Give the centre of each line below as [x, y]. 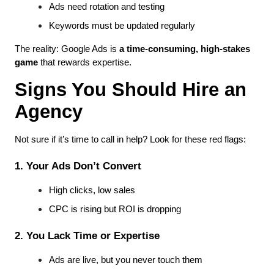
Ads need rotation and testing [107, 7]
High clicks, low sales [92, 191]
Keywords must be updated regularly [122, 26]
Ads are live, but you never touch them [126, 260]
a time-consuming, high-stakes [185, 49]
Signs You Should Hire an [131, 90]
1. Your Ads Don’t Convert [78, 166]
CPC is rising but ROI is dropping [115, 209]
